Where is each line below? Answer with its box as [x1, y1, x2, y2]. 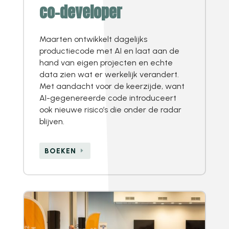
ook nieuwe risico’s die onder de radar [39, 105, 181, 115]
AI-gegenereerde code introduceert [39, 93, 176, 103]
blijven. [39, 117, 64, 127]
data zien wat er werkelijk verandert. [39, 70, 179, 80]
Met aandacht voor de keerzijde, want [39, 81, 185, 91]
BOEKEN [44, 146, 76, 155]
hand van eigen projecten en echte [39, 58, 173, 68]
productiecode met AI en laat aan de [39, 46, 179, 56]
